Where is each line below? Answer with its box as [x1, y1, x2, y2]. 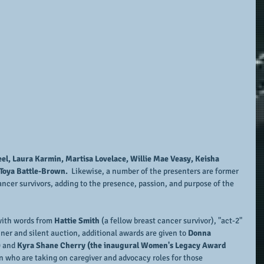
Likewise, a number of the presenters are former [70, 166, 240, 176]
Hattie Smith [54, 215, 101, 226]
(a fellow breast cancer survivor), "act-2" [101, 215, 244, 226]
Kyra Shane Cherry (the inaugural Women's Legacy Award [17, 240, 228, 250]
